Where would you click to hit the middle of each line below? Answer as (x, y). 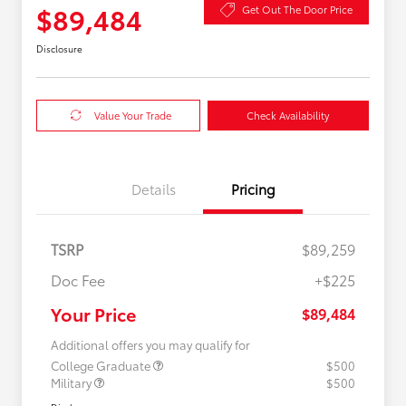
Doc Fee (78, 279)
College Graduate (102, 365)
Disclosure (59, 48)
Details (153, 188)
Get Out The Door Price (297, 10)
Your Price (93, 313)
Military (72, 382)
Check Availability (288, 115)
